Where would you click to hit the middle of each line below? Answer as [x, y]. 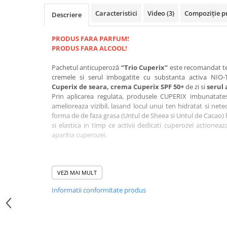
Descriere [67, 15]
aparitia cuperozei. [80, 135]
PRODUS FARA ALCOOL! [89, 48]
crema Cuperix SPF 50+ [148, 87]
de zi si [196, 87]
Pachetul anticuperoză [86, 67]
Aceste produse [76, 183]
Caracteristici [116, 13]
